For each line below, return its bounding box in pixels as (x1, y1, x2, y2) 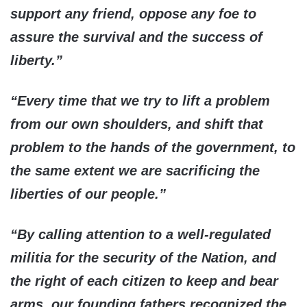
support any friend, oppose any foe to (10, 6, 256, 22)
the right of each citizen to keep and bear (10, 273, 278, 289)
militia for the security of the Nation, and (10, 250, 276, 266)
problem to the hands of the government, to (10, 140, 295, 156)
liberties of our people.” (10, 186, 166, 202)
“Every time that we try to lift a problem (10, 93, 270, 109)
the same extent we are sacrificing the (10, 163, 260, 179)
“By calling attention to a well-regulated (10, 227, 271, 243)
